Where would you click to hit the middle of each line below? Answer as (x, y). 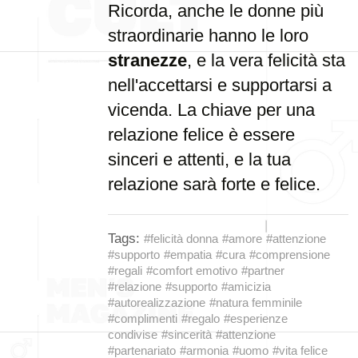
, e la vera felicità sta (266, 60)
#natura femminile (256, 302)
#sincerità (187, 334)
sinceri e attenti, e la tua (199, 159)
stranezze (147, 60)
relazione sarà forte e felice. (214, 184)
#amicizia (246, 286)
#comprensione (290, 255)
